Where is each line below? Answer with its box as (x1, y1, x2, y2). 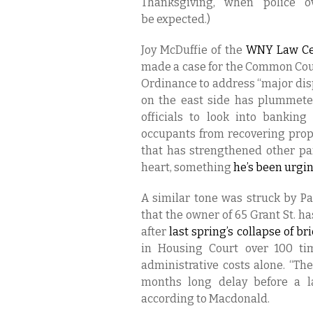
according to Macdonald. (141, 292, 270, 305)
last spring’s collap (169, 225, 269, 238)
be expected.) (141, 13, 210, 26)
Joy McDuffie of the (141, 43, 246, 57)
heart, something (141, 161, 233, 174)
